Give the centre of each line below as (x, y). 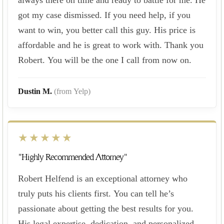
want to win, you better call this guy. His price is (107, 30)
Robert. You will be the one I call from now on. (105, 60)
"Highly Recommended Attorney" (72, 157)
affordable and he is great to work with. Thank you (111, 45)
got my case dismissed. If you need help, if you (104, 15)
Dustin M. (36, 91)
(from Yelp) (72, 91)
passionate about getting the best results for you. (106, 208)
